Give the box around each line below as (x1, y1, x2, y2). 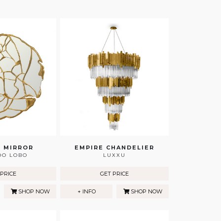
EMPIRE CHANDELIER (74, 144, 154, 151)
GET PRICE (100, 170, 129, 178)
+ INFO (77, 188, 96, 195)
